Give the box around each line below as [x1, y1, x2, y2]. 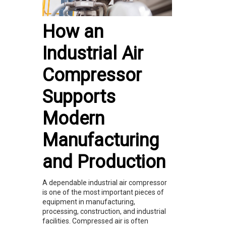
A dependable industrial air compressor [42, 179, 167, 187]
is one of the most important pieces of [42, 188, 164, 197]
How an [42, 21, 103, 43]
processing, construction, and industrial [42, 207, 166, 216]
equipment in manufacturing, [42, 198, 135, 206]
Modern [42, 108, 104, 130]
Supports [42, 86, 116, 108]
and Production [42, 151, 165, 173]
